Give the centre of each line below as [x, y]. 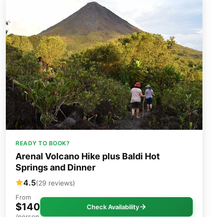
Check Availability [113, 207]
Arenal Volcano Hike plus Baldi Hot [88, 156]
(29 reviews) [55, 183]
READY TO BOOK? [43, 143]
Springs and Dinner [55, 168]
